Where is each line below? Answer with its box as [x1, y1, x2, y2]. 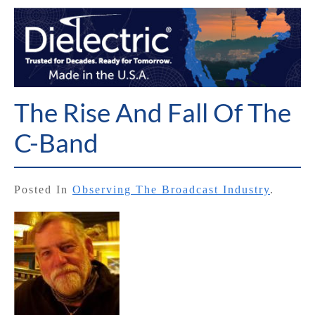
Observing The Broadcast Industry [72, 184, 270, 196]
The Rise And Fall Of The [14, 97, 291, 129]
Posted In [14, 184, 72, 196]
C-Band [14, 127, 98, 159]
